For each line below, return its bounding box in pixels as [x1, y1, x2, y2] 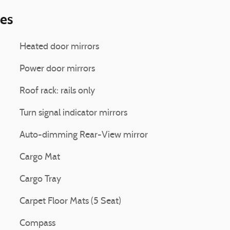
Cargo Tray [20, 175, 61, 184]
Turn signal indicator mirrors [20, 108, 127, 118]
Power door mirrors [20, 64, 95, 74]
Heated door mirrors [20, 42, 99, 52]
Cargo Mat [20, 152, 60, 162]
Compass [20, 219, 55, 228]
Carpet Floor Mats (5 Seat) [20, 197, 121, 206]
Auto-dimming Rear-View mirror [20, 130, 148, 140]
